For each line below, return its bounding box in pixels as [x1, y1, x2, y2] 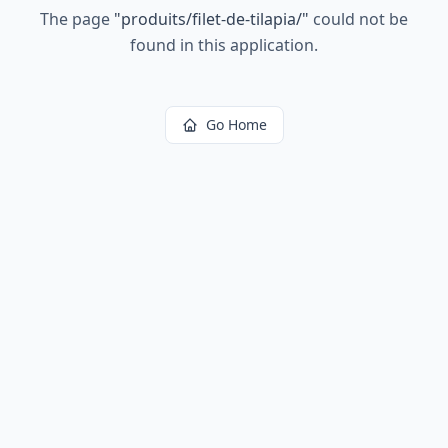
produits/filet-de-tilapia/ [121, 8, 302, 30]
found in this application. [130, 34, 318, 56]
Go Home [205, 115, 267, 134]
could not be [309, 8, 408, 30]
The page [40, 8, 114, 30]
